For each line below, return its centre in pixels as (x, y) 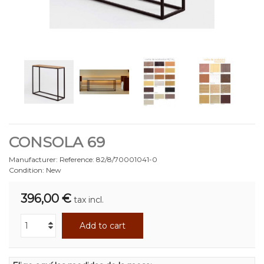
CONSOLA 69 (57, 142)
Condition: (27, 170)
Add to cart (103, 225)
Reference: (77, 159)
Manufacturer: (33, 159)
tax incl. (89, 199)
